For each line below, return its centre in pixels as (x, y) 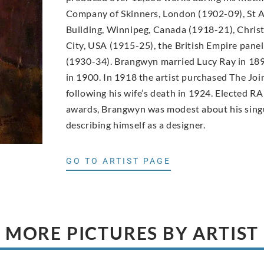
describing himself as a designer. (136, 124)
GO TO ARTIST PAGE (118, 161)
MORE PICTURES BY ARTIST (132, 233)
